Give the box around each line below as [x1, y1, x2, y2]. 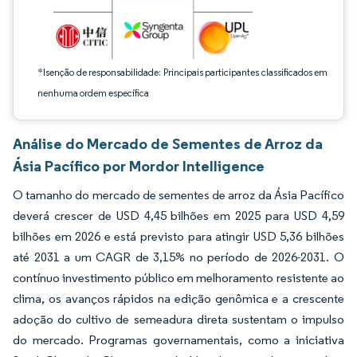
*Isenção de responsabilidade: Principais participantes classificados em [37, 66, 328, 78]
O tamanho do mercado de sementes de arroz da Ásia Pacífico [13, 187, 344, 202]
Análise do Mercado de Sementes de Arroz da [13, 134, 323, 153]
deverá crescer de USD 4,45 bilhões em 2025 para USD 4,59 [13, 208, 344, 223]
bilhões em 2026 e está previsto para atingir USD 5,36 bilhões [13, 229, 344, 244]
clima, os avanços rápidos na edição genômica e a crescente [13, 291, 344, 306]
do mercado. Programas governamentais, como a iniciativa [13, 332, 344, 347]
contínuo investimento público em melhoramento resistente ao [13, 270, 344, 285]
